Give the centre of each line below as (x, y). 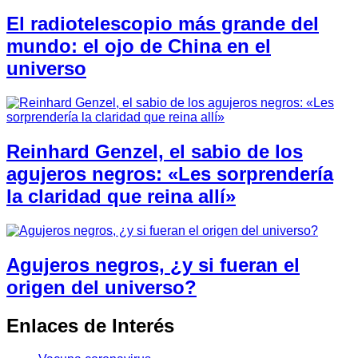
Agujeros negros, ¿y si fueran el (153, 265)
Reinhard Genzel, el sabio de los (155, 151)
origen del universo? (101, 287)
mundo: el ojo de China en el (139, 46)
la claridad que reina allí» (121, 196)
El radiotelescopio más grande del (163, 23)
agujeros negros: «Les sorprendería (170, 173)
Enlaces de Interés (90, 325)
